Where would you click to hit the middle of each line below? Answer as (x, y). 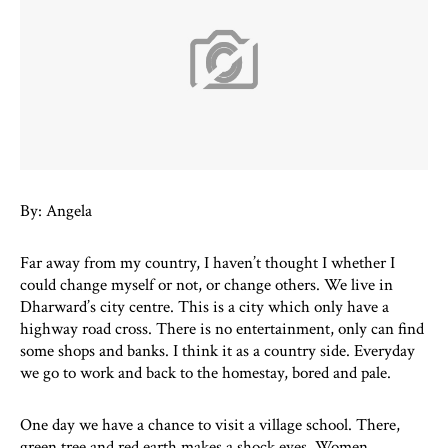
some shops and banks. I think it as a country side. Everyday (217, 350)
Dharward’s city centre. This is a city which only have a (204, 306)
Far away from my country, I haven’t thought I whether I (207, 262)
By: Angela (56, 210)
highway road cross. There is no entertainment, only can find (222, 328)
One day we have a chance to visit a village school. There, (210, 424)
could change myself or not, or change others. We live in (206, 284)
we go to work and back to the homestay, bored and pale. (205, 372)
